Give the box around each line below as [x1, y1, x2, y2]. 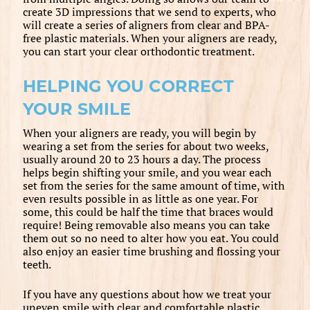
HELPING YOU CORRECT [22, 75, 234, 96]
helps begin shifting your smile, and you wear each [22, 164, 271, 180]
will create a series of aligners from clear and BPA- [22, 17, 270, 33]
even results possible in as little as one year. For [22, 190, 258, 206]
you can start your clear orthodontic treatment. [22, 43, 255, 59]
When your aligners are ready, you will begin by [22, 125, 256, 140]
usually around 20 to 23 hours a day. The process [22, 151, 261, 167]
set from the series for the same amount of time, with [22, 177, 284, 193]
